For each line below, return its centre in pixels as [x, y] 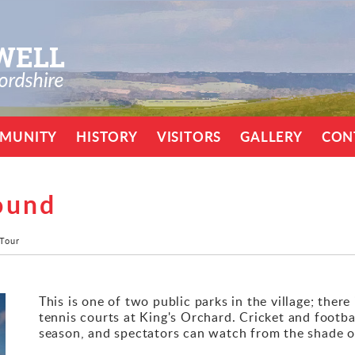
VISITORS [189, 136]
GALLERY [271, 136]
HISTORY [107, 136]
